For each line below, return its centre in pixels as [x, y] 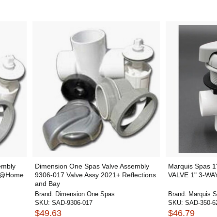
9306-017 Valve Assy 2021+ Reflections [95, 175]
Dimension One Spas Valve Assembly [92, 166]
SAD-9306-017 [72, 203]
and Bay [47, 184]
